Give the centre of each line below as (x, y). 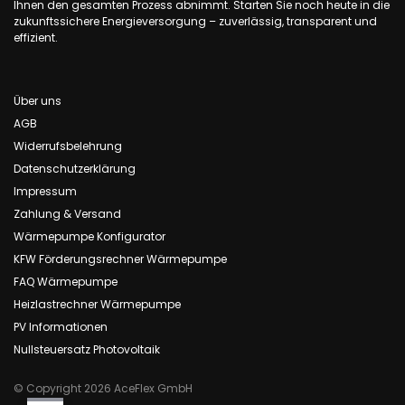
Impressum (45, 192)
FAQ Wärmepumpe (66, 282)
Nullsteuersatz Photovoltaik (87, 350)
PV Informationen (61, 327)
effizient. (36, 38)
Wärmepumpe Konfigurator (89, 237)
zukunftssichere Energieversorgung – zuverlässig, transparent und (195, 22)
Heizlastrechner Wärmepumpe (97, 305)
